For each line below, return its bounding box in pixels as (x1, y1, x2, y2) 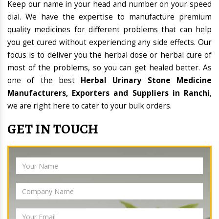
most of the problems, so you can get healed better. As (7, 63, 212, 73)
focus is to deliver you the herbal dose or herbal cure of (7, 50, 212, 61)
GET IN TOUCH (7, 120, 99, 139)
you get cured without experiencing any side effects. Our (7, 37, 212, 48)
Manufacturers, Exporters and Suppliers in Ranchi (7, 88, 210, 99)
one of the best (7, 75, 81, 86)
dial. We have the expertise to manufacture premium (7, 12, 212, 22)
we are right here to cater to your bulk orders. (7, 101, 172, 111)
